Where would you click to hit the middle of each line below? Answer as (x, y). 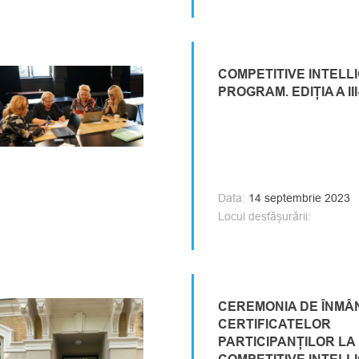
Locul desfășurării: (264, 216)
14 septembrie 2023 (298, 198)
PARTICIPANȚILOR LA (286, 342)
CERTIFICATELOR (274, 324)
